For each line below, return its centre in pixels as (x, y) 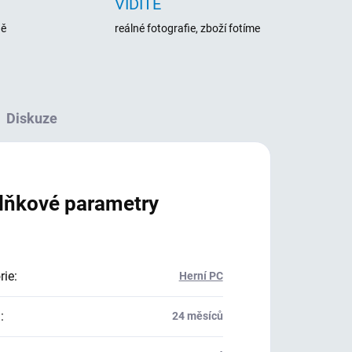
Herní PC (201, 276)
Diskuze (32, 118)
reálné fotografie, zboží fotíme (187, 28)
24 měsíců (197, 316)
